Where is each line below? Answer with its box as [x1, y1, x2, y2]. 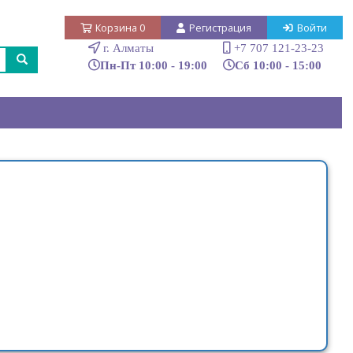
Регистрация [188, 21, 251, 35]
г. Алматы [99, 42, 154, 54]
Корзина [95, 21, 139, 35]
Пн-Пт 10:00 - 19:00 [99, 59, 207, 71]
